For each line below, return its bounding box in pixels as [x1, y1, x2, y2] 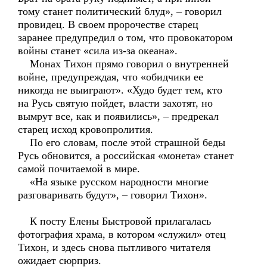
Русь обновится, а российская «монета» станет [18, 150, 234, 162]
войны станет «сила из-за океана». [18, 45, 178, 57]
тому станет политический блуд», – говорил [18, 5, 222, 17]
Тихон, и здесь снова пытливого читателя [18, 241, 210, 253]
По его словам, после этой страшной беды [18, 136, 225, 148]
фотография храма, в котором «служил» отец [18, 228, 226, 240]
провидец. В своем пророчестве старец [18, 18, 198, 30]
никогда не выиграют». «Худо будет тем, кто [18, 84, 222, 96]
